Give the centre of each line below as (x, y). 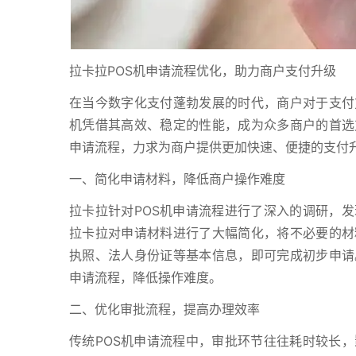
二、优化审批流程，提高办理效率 (164, 309)
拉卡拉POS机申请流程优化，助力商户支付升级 (203, 71)
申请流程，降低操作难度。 (145, 277)
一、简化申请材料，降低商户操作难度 (177, 179)
